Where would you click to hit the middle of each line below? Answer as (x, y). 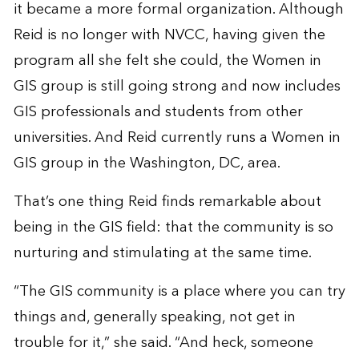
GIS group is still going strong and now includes (177, 86)
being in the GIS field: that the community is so (173, 227)
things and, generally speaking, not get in (154, 317)
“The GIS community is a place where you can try (179, 291)
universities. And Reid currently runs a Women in (177, 137)
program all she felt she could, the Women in (167, 60)
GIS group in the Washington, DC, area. (147, 163)
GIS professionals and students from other (158, 111)
